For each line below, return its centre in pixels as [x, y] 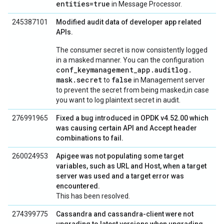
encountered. [78, 186]
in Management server [168, 80]
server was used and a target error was [120, 176]
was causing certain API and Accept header [126, 128]
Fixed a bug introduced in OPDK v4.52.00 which [132, 118]
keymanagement [105, 70]
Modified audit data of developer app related [129, 22]
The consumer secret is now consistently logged [132, 50]
